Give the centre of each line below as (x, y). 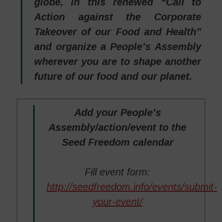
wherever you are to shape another (118, 61)
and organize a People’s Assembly (118, 46)
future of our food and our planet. (113, 76)
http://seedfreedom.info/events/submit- (132, 187)
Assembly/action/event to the (118, 127)
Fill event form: (118, 172)
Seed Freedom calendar (117, 142)
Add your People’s (117, 112)
